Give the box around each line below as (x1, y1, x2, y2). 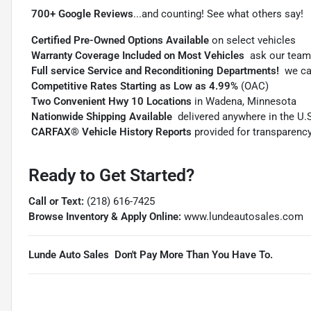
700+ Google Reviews (31, 8, 133, 21)
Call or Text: (28, 195, 84, 208)
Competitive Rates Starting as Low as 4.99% (31, 80, 238, 93)
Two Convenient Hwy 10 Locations (31, 95, 192, 108)
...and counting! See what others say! (133, 8, 303, 21)
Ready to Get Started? (28, 165, 194, 186)
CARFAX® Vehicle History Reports (31, 126, 192, 139)
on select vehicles (209, 34, 296, 47)
